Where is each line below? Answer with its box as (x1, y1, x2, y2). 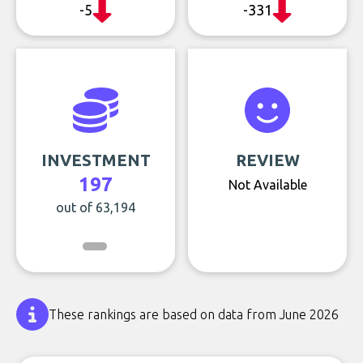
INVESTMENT (41, 151, 151, 169)
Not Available (228, 177, 307, 192)
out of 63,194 (56, 200, 135, 215)
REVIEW (235, 151, 300, 169)
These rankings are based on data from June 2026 (49, 307, 339, 322)
